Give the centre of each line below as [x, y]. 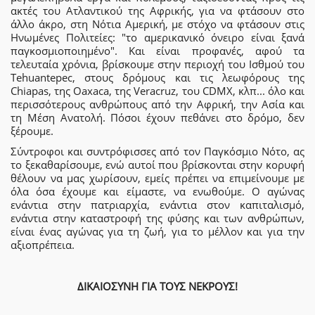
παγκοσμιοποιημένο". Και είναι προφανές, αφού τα [157, 50]
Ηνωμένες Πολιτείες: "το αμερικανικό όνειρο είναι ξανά [157, 37]
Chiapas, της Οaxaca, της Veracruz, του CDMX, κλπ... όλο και [157, 90]
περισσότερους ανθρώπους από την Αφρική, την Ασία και [157, 104]
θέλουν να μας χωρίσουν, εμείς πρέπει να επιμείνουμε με [157, 178]
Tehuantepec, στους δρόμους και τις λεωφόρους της [157, 77]
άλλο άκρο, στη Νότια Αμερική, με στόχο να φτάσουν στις [157, 24]
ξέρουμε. [32, 130]
